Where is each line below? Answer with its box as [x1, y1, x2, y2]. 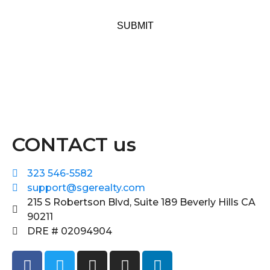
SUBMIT [116, 20, 154, 31]
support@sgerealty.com [27, 182, 145, 193]
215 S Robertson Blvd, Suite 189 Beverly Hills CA [27, 196, 256, 208]
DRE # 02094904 [27, 225, 112, 237]
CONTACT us [12, 133, 136, 156]
